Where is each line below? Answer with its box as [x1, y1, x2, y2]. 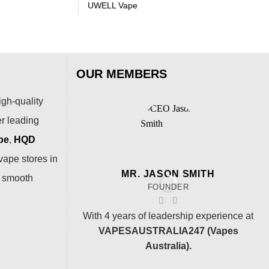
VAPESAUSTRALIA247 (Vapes [98, 226, 238, 237]
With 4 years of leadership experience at [83, 211, 253, 222]
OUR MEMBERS [76, 67, 167, 81]
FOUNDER [147, 182, 189, 192]
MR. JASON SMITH [121, 168, 215, 179]
